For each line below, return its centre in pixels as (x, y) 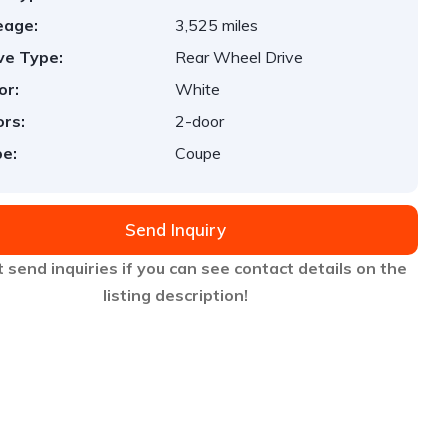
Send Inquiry (175, 229)
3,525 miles (217, 25)
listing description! (175, 295)
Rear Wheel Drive (239, 57)
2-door (200, 121)
